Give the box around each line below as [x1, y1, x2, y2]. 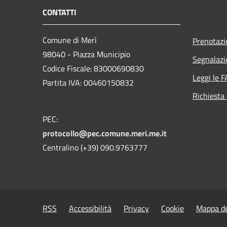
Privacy [124, 202, 149, 215]
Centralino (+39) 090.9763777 [43, 141, 147, 154]
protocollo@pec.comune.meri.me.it [43, 127, 167, 140]
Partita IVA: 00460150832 [43, 77, 134, 89]
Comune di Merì [43, 34, 97, 47]
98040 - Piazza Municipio [43, 48, 130, 61]
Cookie [161, 202, 184, 215]
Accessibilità [69, 202, 111, 215]
